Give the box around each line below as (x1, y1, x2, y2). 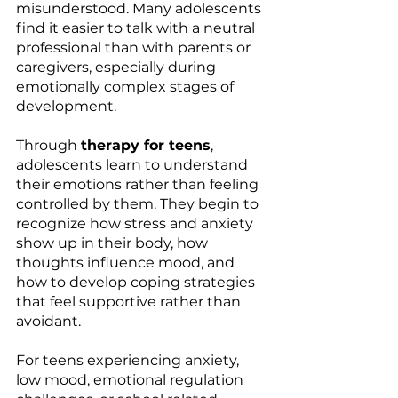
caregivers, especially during (16, 58, 219, 76)
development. (16, 97, 116, 115)
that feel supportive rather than (16, 292, 244, 310)
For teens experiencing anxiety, (16, 351, 243, 369)
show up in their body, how (16, 234, 211, 251)
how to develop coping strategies (16, 273, 259, 291)
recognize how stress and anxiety (16, 214, 257, 232)
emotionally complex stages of (16, 77, 237, 95)
